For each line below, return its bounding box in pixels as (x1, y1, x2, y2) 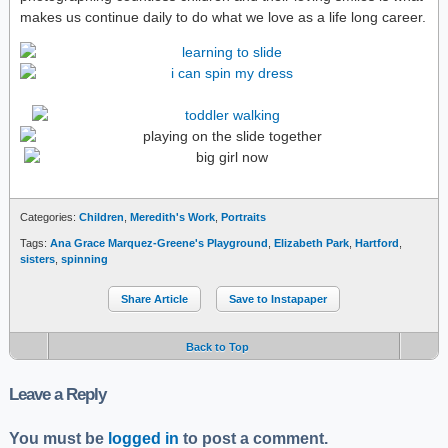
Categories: (20, 211, 79, 223)
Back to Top (185, 341, 249, 353)
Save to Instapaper (229, 293, 327, 305)
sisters (20, 253, 55, 265)
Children (79, 211, 124, 223)
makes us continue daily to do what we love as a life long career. (20, 9, 426, 25)
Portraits (221, 211, 266, 223)
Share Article (121, 293, 188, 305)
